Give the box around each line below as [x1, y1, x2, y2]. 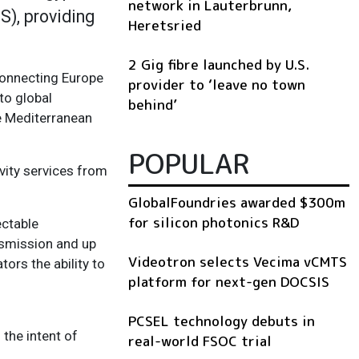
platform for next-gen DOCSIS [128, 272, 329, 291]
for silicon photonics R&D [128, 212, 299, 232]
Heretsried [128, 15, 201, 34]
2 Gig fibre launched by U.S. [128, 54, 309, 74]
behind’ [128, 95, 177, 114]
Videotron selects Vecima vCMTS [128, 252, 347, 271]
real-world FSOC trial [128, 331, 272, 350]
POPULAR [128, 143, 249, 183]
